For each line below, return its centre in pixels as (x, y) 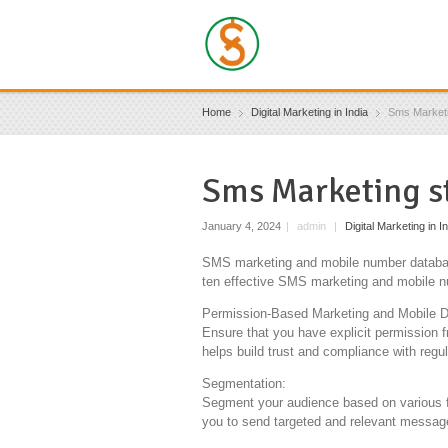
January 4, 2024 (241, 226)
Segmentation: (244, 383)
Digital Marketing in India (309, 112)
